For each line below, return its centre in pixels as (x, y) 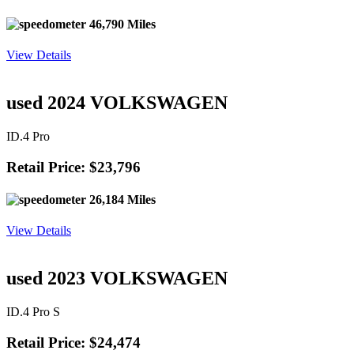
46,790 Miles (121, 24)
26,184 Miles (121, 199)
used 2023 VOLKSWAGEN (117, 279)
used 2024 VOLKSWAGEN (117, 103)
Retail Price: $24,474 (73, 342)
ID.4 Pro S (33, 312)
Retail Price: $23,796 (73, 167)
